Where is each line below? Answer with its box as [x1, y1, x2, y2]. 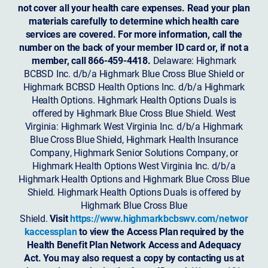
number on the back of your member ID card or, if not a [19, 40, 249, 53]
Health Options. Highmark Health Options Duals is [31, 93, 237, 106]
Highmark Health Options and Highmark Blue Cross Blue [19, 172, 249, 185]
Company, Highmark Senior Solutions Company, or [30, 145, 238, 159]
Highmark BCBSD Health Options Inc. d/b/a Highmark [23, 80, 245, 93]
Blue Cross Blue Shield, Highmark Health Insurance [30, 132, 238, 145]
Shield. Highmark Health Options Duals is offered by [27, 185, 241, 198]
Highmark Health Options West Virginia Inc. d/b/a [32, 159, 236, 172]
